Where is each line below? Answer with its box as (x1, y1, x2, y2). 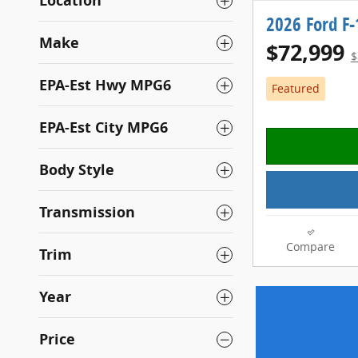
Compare (286, 240, 335, 255)
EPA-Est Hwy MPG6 (39, 75, 171, 95)
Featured (271, 81, 320, 96)
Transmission (39, 202, 135, 222)
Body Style (39, 160, 114, 180)
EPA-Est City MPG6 (39, 117, 168, 137)
